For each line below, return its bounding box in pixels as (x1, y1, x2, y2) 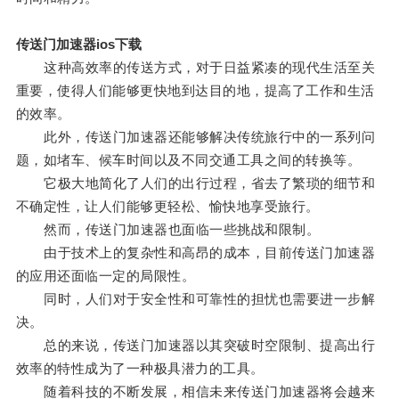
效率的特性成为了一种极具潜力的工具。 (15, 361, 265, 377)
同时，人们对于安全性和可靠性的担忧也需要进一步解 (15, 291, 376, 307)
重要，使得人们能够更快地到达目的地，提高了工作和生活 (15, 83, 375, 99)
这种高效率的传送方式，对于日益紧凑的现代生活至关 (15, 60, 376, 76)
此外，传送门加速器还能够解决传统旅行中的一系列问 (15, 129, 376, 145)
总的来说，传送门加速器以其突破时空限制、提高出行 (15, 338, 376, 354)
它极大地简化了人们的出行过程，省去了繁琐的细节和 (15, 175, 376, 191)
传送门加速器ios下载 (15, 37, 142, 53)
